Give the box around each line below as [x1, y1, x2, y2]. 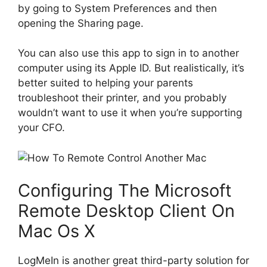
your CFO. [18, 122, 65, 134]
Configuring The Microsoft [18, 180, 232, 201]
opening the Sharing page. [18, 17, 144, 29]
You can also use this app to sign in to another [18, 47, 239, 60]
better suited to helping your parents [18, 77, 193, 89]
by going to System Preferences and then [18, 2, 217, 14]
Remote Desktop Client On [18, 200, 235, 222]
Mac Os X [18, 221, 95, 242]
